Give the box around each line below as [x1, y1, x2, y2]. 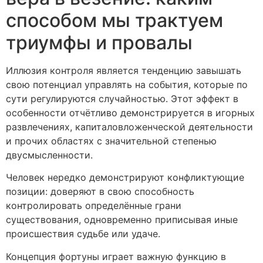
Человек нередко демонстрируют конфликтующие [6, 171, 244, 184]
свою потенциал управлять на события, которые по [6, 78, 248, 90]
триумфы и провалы [6, 31, 193, 54]
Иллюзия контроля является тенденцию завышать [6, 64, 241, 76]
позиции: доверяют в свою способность [6, 186, 194, 198]
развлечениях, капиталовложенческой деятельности [6, 120, 253, 133]
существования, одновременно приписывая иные [6, 214, 238, 226]
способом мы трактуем [6, 8, 223, 32]
